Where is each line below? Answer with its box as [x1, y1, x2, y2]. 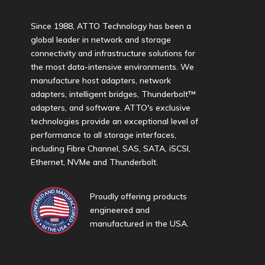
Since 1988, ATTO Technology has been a [30, 21, 191, 32]
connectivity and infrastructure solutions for [30, 48, 195, 59]
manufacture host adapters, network [30, 75, 171, 86]
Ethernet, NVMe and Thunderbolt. [30, 157, 158, 168]
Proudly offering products [89, 191, 187, 202]
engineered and [89, 205, 150, 216]
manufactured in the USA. [89, 218, 189, 230]
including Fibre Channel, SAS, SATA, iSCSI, [30, 143, 190, 154]
